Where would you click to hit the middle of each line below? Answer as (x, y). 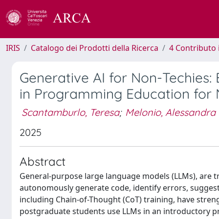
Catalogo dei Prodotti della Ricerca (95, 48)
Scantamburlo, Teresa (70, 112)
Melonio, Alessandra (170, 112)
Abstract (43, 161)
